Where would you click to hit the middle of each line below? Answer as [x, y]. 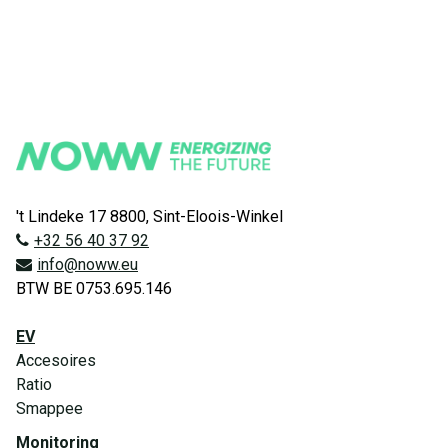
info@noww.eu [87, 264]
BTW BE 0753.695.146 [94, 288]
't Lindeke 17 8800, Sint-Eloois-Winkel [149, 216]
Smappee [49, 408]
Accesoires [56, 360]
